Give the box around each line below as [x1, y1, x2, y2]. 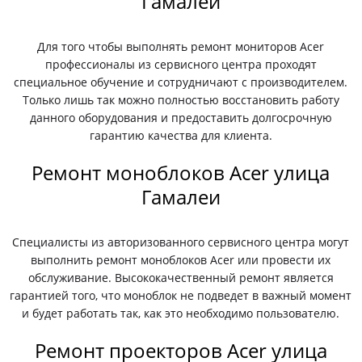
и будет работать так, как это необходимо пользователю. [22, 305, 340, 321]
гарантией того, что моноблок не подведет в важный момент [10, 288, 352, 303]
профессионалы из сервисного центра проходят [44, 57, 317, 72]
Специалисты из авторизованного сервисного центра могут [12, 234, 350, 250]
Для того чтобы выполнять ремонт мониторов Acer [37, 39, 325, 54]
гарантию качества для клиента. [89, 128, 272, 143]
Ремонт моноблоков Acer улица [32, 159, 330, 186]
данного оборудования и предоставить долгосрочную [29, 110, 332, 125]
